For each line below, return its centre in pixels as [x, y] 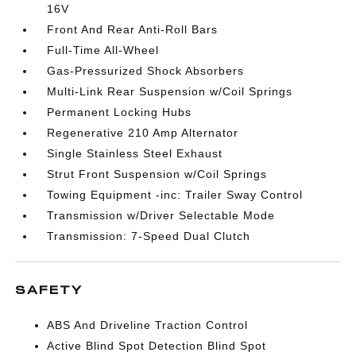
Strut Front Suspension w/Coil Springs [157, 174]
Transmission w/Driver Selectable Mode [161, 215]
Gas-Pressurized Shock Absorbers [146, 71]
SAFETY [49, 290]
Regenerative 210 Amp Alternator [143, 133]
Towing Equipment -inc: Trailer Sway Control [175, 195]
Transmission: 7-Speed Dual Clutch [149, 236]
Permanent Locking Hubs [120, 112]
